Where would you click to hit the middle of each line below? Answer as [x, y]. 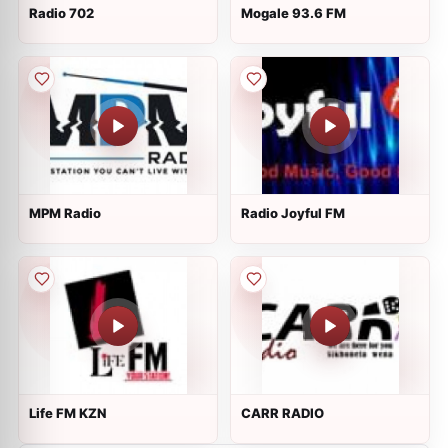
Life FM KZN [67, 413]
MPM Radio [65, 213]
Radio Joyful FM [293, 213]
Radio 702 [61, 13]
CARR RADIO [282, 413]
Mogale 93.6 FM [293, 13]
